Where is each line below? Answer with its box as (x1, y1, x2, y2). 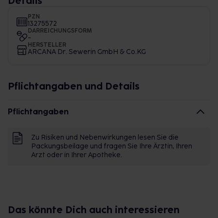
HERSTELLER (28, 41, 66, 48)
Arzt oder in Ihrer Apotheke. (31, 151, 122, 159)
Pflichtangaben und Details (8, 80, 140, 92)
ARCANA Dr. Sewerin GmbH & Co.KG (28, 48, 146, 56)
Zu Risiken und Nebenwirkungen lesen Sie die (31, 133, 179, 142)
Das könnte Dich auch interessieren (8, 204, 180, 216)
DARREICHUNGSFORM (28, 27, 92, 34)
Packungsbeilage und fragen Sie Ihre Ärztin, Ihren (31, 142, 192, 150)
